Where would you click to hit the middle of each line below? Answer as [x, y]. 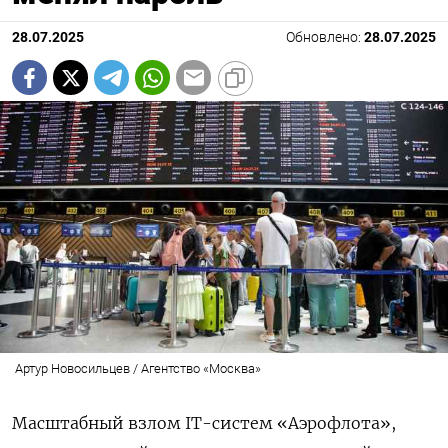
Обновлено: [325, 38]
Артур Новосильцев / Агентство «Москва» [137, 369]
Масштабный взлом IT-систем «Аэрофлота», [204, 423]
